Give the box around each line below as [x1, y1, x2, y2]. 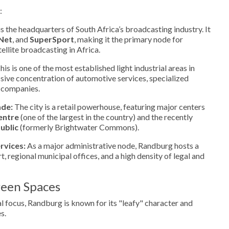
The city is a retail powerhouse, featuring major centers [13, 101, 205, 111]
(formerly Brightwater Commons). [18, 122, 139, 132]
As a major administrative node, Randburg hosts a [26, 140, 199, 150]
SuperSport [30, 34, 74, 44]
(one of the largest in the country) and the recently [19, 111, 193, 122]
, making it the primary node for [74, 34, 183, 44]
